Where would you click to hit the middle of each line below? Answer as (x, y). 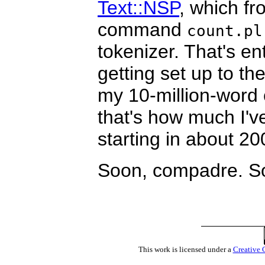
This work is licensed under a (185, 249)
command (142, 30)
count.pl (225, 31)
